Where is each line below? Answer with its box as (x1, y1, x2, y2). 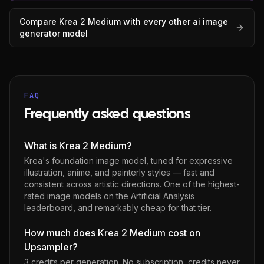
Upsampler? (24, 241, 78, 253)
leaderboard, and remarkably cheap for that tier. (24, 203, 212, 213)
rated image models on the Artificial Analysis (24, 191, 194, 201)
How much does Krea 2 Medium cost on (24, 227, 200, 239)
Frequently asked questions (24, 108, 190, 121)
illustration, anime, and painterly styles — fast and (24, 167, 214, 177)
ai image (193, 16, 228, 27)
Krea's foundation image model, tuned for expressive (24, 156, 233, 166)
